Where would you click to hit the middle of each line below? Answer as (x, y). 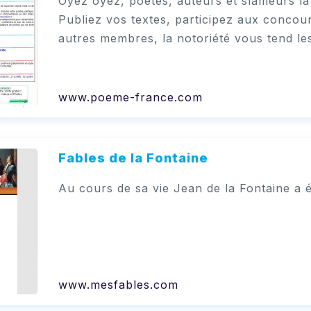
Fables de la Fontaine (133, 158)
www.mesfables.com (118, 284)
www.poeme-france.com (130, 97)
